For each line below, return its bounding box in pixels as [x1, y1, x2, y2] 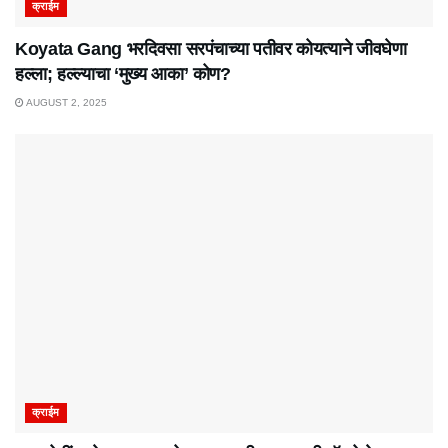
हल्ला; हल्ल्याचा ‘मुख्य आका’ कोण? [15, 64, 231, 85]
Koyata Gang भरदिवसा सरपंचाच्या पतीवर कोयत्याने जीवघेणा [15, 39, 407, 60]
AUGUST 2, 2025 [24, 97, 107, 109]
